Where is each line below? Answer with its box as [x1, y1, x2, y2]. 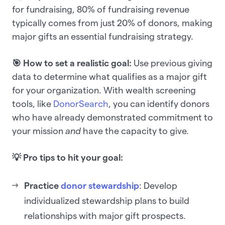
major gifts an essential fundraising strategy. [12, 32, 195, 42]
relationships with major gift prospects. [24, 211, 186, 221]
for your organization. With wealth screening [12, 85, 196, 95]
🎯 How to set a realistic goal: [12, 58, 134, 68]
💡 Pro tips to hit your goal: [12, 153, 125, 163]
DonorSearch [53, 99, 108, 109]
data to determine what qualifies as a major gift [12, 72, 207, 82]
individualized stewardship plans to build [24, 196, 189, 206]
